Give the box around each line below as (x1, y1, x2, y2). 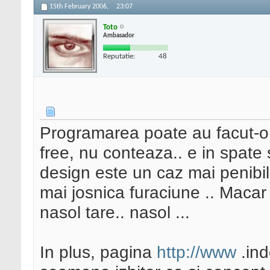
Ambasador (103, 32, 134, 39)
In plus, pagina (40, 242, 157, 262)
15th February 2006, (49, 3, 110, 11)
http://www (157, 242, 236, 262)
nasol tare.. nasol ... (40, 202, 190, 222)
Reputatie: (103, 52, 135, 60)
